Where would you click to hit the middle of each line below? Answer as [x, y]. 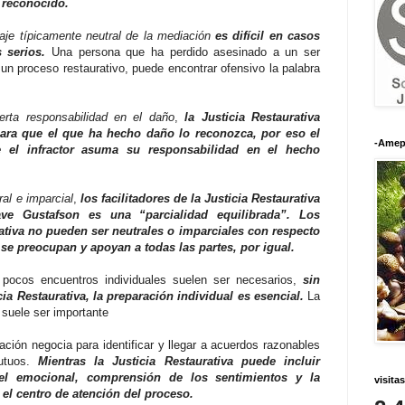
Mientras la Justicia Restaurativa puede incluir [179, 362]
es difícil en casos [268, 36]
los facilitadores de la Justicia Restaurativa [200, 199]
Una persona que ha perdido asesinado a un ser [186, 52]
